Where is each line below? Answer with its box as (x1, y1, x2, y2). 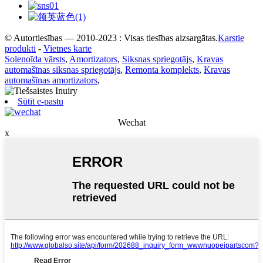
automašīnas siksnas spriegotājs (5, 64, 120, 75)
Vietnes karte (43, 43, 92, 53)
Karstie (218, 32, 244, 43)
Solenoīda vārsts (5, 53, 65, 64)
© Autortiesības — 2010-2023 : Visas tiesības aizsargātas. (5, 32, 218, 43)
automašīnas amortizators (5, 75, 97, 85)
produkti (5, 43, 36, 53)
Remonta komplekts (125, 64, 199, 75)
